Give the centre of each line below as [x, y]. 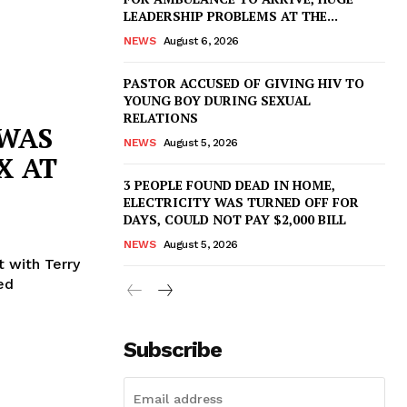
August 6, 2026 [201, 40]
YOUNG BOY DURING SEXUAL [217, 100]
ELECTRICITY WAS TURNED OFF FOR [241, 202]
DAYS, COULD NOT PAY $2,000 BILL [235, 219]
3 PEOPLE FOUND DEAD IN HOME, [229, 184]
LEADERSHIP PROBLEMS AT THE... [231, 15]
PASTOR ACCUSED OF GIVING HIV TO [244, 83]
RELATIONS [161, 117]
